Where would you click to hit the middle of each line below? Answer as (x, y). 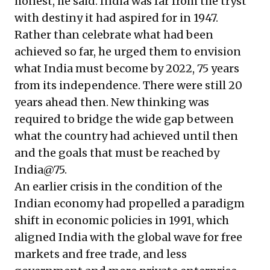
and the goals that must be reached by (117, 153)
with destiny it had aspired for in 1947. (116, 18)
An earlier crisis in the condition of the (118, 187)
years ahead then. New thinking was (112, 102)
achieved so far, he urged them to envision (128, 52)
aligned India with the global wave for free (128, 237)
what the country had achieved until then (126, 136)
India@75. (41, 170)
